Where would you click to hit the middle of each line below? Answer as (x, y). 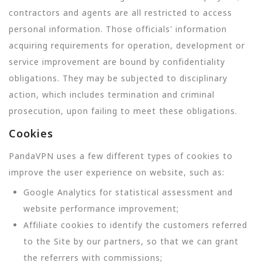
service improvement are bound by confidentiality (117, 62)
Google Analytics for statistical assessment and (128, 192)
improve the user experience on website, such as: (117, 172)
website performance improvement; (101, 208)
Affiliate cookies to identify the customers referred (135, 225)
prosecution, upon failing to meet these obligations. (123, 111)
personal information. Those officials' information (118, 29)
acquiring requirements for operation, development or (127, 45)
